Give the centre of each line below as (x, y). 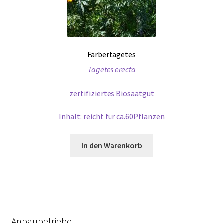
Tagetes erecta (111, 69)
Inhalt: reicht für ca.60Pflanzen (111, 117)
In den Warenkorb (111, 145)
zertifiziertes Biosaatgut (111, 93)
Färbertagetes (111, 54)
